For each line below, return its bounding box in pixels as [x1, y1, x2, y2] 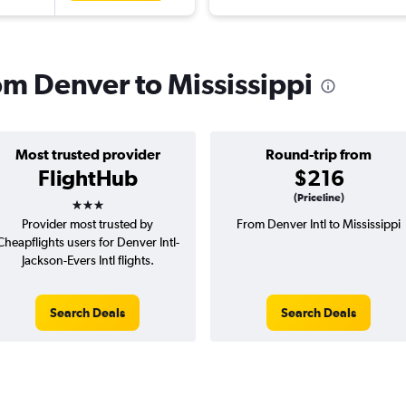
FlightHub [37, 165, 138, 191]
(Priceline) [293, 191, 344, 205]
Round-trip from [266, 146, 372, 163]
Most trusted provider [14, 146, 160, 163]
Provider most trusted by [22, 217, 153, 232]
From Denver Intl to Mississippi [237, 217, 401, 232]
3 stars [70, 186, 137, 212]
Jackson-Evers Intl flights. [21, 253, 154, 268]
